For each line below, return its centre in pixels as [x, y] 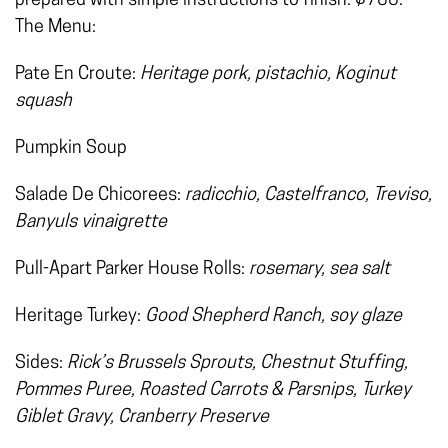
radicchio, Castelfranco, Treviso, [308, 195]
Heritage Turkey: [80, 316]
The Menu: [55, 27]
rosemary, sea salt [319, 269]
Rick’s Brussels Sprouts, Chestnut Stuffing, [237, 363]
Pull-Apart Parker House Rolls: [132, 269]
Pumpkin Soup [71, 148]
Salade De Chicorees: [100, 195]
